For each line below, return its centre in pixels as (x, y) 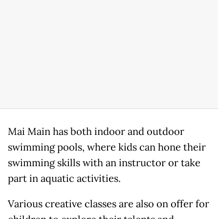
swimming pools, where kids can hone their (107, 147)
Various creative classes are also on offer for (109, 204)
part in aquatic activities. (64, 179)
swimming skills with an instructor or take (104, 163)
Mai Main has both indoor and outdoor (96, 132)
